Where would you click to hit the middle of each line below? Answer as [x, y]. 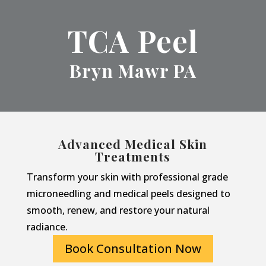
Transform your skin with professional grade [127, 177]
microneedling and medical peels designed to [128, 194]
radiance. [47, 227]
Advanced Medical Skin [133, 144]
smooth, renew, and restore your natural [118, 210]
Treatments [133, 156]
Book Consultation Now [133, 248]
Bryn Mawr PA [133, 71]
